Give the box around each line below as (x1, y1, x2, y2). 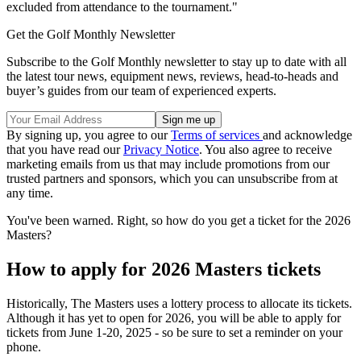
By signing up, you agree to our (6, 128, 171, 143)
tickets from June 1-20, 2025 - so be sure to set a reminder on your (6, 325, 342, 339)
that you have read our (6, 143, 123, 157)
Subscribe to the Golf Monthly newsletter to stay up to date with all (6, 55, 346, 69)
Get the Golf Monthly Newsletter (6, 27, 175, 42)
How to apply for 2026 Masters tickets (6, 258, 321, 280)
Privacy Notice (123, 143, 199, 157)
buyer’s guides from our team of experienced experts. (6, 84, 276, 98)
